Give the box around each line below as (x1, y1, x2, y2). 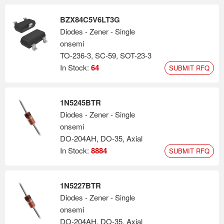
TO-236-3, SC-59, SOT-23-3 (60, 50, 151, 60)
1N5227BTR (60, 180, 101, 191)
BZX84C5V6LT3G (60, 14, 120, 25)
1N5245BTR (60, 97, 101, 108)
